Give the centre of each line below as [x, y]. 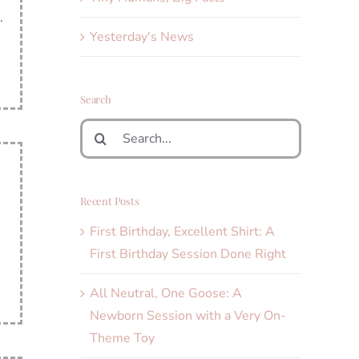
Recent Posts [110, 200]
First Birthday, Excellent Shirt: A [182, 232]
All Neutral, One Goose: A [166, 294]
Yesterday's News [142, 36]
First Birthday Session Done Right [188, 254]
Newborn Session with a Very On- [188, 316]
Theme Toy [122, 339]
